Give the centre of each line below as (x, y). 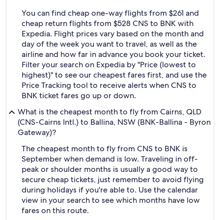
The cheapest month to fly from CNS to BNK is (105, 149)
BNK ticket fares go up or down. (79, 96)
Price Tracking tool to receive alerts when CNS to (109, 85)
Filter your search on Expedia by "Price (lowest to (109, 65)
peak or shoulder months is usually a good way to (110, 169)
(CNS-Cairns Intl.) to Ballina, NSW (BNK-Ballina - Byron (114, 122)
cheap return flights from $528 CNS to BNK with (108, 23)
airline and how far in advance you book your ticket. (113, 54)
